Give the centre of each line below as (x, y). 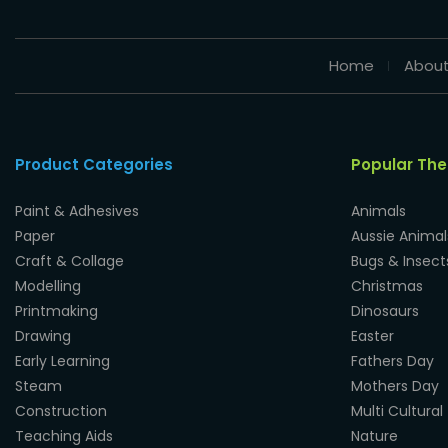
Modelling (48, 286)
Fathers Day (392, 361)
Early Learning (62, 361)
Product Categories (94, 165)
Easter (372, 336)
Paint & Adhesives (77, 211)
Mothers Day (395, 386)
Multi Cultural (397, 411)
